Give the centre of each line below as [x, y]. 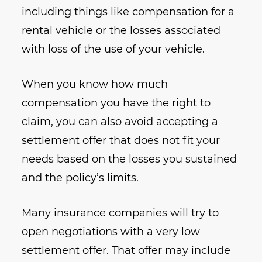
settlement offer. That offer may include [126, 251]
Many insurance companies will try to [120, 213]
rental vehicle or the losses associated [121, 31]
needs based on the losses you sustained [130, 159]
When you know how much [95, 85]
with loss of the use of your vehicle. [113, 49]
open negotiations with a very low [111, 232]
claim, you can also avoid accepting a [120, 122]
